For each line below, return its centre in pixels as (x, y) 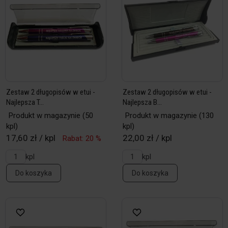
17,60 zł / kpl (31, 138)
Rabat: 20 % (82, 138)
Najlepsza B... (142, 102)
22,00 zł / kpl (147, 138)
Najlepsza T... (25, 102)
